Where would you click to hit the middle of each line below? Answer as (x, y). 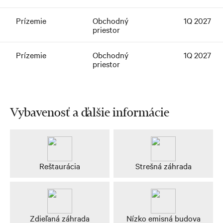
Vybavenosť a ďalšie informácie (90, 112)
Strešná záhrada (163, 166)
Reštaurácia (60, 166)
